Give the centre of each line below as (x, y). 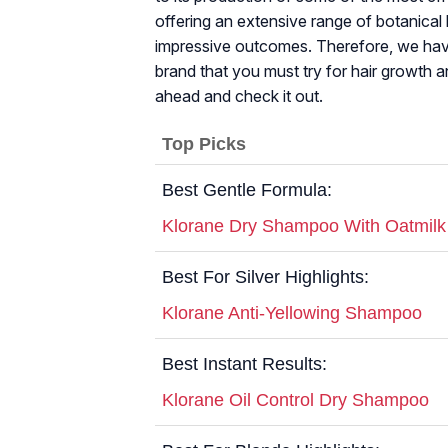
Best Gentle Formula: (247, 189)
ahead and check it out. (239, 95)
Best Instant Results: (244, 363)
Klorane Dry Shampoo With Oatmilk (304, 225)
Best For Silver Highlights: (265, 276)
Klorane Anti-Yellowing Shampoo (292, 312)
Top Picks (204, 143)
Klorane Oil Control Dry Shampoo (295, 399)
